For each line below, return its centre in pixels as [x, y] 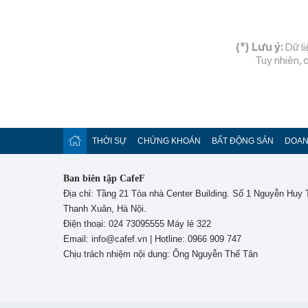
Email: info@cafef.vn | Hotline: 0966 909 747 [152, 239]
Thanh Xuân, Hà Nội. [105, 209]
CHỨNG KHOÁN [169, 141]
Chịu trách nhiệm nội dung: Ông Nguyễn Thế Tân [161, 254]
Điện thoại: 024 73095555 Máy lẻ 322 [137, 224]
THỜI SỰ [109, 141]
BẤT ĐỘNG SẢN [243, 141]
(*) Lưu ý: [260, 47]
